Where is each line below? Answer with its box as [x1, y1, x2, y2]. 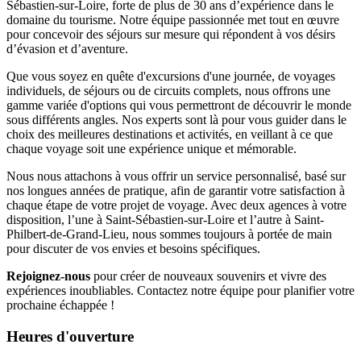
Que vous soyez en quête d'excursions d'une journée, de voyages [6, 69, 335, 84]
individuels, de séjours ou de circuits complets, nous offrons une [6, 84, 330, 98]
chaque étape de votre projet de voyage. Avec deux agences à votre [6, 198, 346, 213]
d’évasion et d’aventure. [6, 42, 128, 56]
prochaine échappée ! [6, 298, 114, 313]
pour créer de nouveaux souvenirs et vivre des [90, 269, 326, 284]
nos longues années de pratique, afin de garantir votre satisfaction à [6, 184, 345, 198]
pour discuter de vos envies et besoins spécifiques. [6, 242, 260, 256]
